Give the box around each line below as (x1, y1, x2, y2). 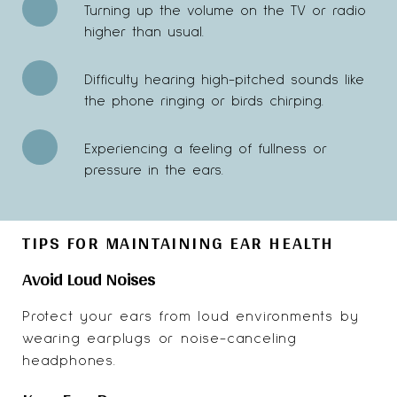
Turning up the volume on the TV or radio (84, 3, 366, 18)
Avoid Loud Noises (22, 261, 155, 295)
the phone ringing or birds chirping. (84, 93, 323, 108)
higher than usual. (84, 24, 204, 39)
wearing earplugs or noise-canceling (22, 331, 297, 346)
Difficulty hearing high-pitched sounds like (84, 72, 364, 87)
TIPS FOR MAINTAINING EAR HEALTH (22, 226, 334, 259)
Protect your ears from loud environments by (22, 308, 359, 323)
